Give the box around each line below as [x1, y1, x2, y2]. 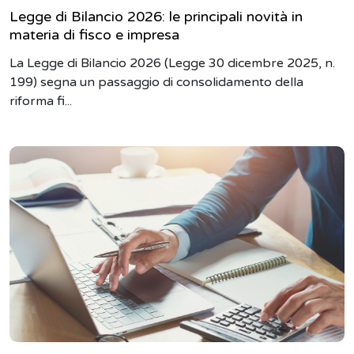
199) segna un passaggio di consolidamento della [9, 74, 303, 90]
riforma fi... [9, 93, 72, 109]
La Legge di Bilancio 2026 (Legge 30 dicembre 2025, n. [9, 55, 335, 71]
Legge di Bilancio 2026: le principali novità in [9, 8, 303, 25]
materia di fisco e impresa [9, 26, 179, 43]
